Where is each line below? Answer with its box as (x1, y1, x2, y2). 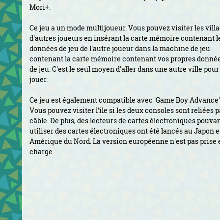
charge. (29, 147, 54, 156)
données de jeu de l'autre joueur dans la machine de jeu (29, 44, 210, 53)
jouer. (29, 75, 48, 84)
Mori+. (29, 2, 51, 12)
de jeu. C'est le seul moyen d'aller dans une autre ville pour (29, 64, 219, 74)
